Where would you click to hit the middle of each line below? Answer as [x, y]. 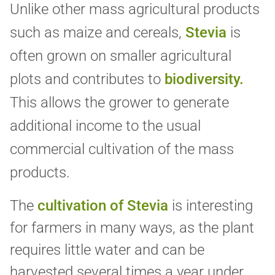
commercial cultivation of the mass [122, 149]
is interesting [211, 206]
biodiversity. [204, 79]
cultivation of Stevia [103, 206]
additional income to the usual [105, 126]
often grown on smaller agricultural [121, 56]
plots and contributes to [87, 79]
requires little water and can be [107, 250]
